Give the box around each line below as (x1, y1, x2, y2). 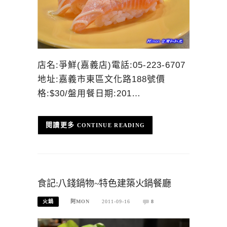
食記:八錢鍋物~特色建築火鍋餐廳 (37, 178, 171, 188)
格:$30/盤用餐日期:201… (37, 88, 141, 98)
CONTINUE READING (77, 122, 145, 129)
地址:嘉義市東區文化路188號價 (37, 74, 165, 84)
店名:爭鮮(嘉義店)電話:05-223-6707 (37, 60, 185, 70)
